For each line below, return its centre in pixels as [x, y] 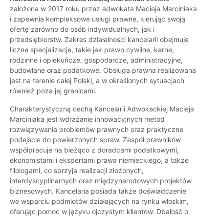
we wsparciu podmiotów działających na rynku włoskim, [99, 201]
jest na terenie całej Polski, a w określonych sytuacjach [97, 81]
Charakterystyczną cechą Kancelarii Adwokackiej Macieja [102, 109]
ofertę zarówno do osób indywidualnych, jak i [82, 29]
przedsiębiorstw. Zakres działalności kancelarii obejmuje [99, 40]
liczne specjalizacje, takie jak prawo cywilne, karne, [92, 50]
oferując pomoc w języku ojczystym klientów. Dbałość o [99, 212]
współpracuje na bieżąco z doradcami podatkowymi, [94, 150]
